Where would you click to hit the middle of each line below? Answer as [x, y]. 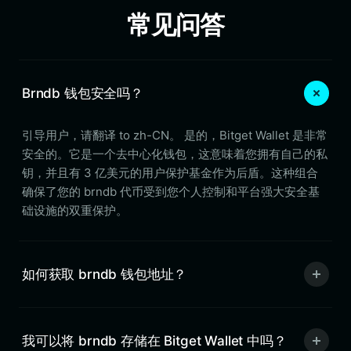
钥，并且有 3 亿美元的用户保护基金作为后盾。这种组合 [170, 173]
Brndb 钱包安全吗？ [83, 93]
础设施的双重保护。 [75, 210]
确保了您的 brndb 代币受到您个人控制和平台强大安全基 [171, 192]
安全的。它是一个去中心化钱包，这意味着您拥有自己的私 [175, 154]
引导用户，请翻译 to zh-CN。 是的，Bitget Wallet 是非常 [175, 135]
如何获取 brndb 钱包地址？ [105, 274]
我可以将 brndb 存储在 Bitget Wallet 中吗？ [154, 340]
